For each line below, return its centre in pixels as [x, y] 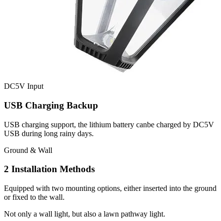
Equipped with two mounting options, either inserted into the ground [110, 188]
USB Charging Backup [51, 105]
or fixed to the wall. [34, 197]
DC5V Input [24, 86]
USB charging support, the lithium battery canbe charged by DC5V [109, 124]
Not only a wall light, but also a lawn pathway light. [85, 214]
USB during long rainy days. [49, 133]
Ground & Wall [28, 150]
